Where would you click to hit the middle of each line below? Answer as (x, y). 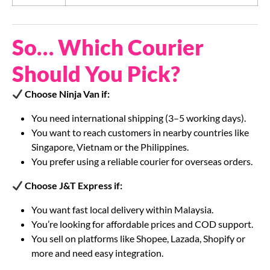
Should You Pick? (96, 74)
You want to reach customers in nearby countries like (140, 133)
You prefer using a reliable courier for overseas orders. (142, 162)
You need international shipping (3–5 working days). (139, 118)
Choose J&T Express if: (73, 186)
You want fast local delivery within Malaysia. (122, 210)
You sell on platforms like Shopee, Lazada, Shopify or (138, 239)
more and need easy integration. (97, 253)
